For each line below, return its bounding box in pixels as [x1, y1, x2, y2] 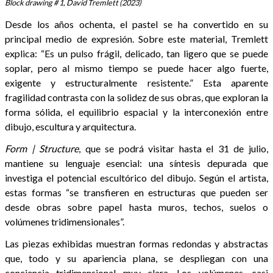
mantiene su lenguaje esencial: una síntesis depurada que [5, 157, 268, 169]
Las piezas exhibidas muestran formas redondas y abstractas [5, 237, 268, 249]
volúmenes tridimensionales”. [5, 215, 124, 227]
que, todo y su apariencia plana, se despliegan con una [5, 252, 268, 264]
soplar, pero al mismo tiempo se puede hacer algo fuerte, [5, 62, 268, 74]
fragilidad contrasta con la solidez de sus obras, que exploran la [5, 91, 268, 103]
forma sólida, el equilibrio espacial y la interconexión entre [5, 105, 268, 118]
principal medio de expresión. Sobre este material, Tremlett [5, 32, 268, 44]
